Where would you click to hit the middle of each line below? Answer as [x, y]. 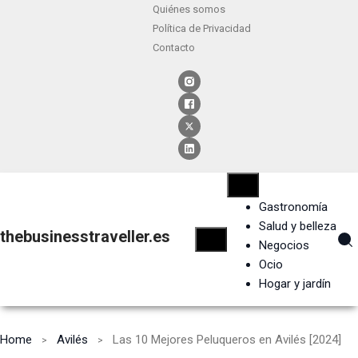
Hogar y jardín [294, 284]
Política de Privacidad [201, 28]
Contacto [173, 48]
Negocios [284, 246]
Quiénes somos [189, 9]
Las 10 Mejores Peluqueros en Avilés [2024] [227, 340]
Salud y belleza [297, 227]
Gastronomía [293, 207]
